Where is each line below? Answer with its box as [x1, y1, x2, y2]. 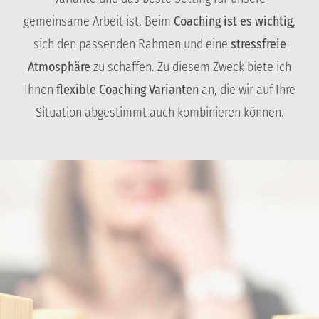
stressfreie [230, 36, 286, 52]
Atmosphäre [28, 58, 90, 75]
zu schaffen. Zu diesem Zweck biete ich [90, 58, 291, 75]
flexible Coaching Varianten [56, 81, 199, 98]
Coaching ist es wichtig [174, 13, 293, 29]
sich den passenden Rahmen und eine [33, 36, 231, 52]
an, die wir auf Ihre [198, 81, 296, 98]
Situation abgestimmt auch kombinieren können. [35, 104, 284, 120]
